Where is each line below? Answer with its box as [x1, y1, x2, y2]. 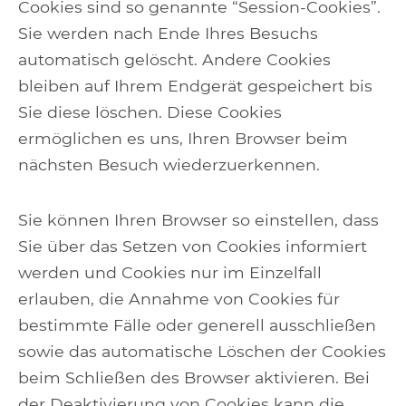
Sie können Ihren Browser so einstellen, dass [18, 210, 379, 229]
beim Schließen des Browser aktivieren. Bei [18, 368, 370, 387]
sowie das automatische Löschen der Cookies [18, 342, 386, 361]
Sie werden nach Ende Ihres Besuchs [18, 24, 318, 43]
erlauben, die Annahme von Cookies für [18, 289, 340, 308]
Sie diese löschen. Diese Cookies [18, 102, 282, 121]
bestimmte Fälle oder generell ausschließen [18, 315, 376, 334]
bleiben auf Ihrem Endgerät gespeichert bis [18, 76, 372, 95]
